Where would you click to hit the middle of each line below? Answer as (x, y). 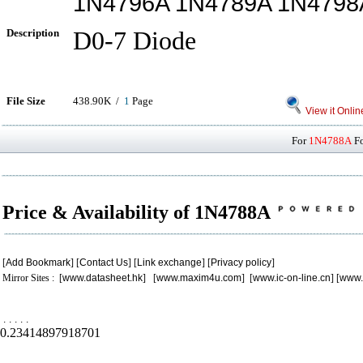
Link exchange (169, 263)
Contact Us (104, 263)
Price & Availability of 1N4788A (139, 212)
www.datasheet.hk (102, 278)
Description (33, 33)
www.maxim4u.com (199, 278)
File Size (26, 101)
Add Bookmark (38, 263)
